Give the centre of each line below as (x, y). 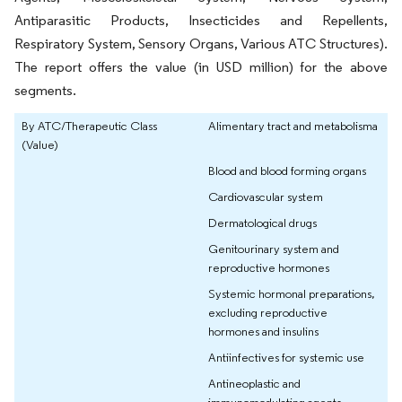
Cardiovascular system (266, 197)
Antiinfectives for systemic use (286, 358)
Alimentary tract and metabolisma (293, 126)
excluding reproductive (268, 313)
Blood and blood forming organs (287, 171)
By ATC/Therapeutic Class (89, 126)
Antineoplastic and (254, 384)
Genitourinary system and (274, 249)
